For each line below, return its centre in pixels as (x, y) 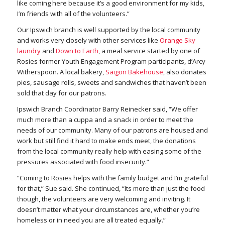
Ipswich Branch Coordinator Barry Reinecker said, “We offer (107, 109)
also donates (186, 72)
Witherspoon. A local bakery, (61, 72)
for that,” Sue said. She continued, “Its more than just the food (111, 189)
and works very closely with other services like (88, 40)
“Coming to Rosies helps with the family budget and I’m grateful (112, 178)
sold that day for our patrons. (62, 93)
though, (29, 199)
